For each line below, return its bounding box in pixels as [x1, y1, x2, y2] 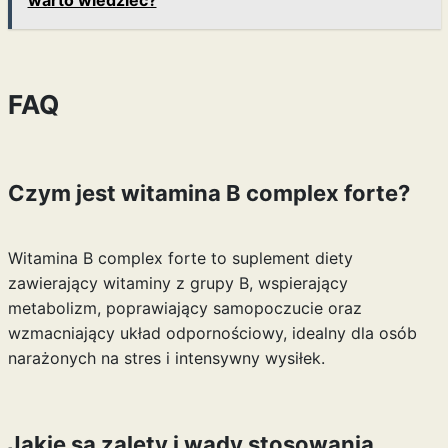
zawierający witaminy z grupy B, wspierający [7, 273, 348, 293]
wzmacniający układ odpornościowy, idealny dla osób [7, 323, 417, 343]
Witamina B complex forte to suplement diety [7, 248, 353, 268]
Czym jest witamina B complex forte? [7, 180, 410, 206]
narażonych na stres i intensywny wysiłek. [7, 348, 325, 368]
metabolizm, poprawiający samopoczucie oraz [7, 298, 362, 318]
